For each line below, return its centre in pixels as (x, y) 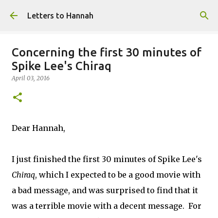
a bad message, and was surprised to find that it (105, 190)
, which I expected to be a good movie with (118, 175)
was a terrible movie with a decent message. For (107, 206)
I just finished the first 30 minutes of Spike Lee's (107, 159)
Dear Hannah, (38, 128)
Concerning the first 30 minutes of (107, 52)
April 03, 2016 (31, 78)
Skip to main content (109, 12)
